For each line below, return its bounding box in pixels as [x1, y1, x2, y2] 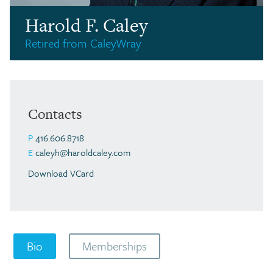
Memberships [82, 237, 147, 254]
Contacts [28, 104, 82, 124]
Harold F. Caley [25, 12, 147, 38]
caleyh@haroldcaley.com [33, 145, 130, 159]
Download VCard [28, 166, 94, 180]
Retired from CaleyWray [25, 34, 141, 51]
